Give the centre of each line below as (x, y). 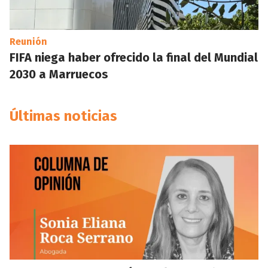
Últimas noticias (63, 116)
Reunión (28, 42)
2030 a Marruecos (59, 74)
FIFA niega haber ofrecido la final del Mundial (134, 57)
